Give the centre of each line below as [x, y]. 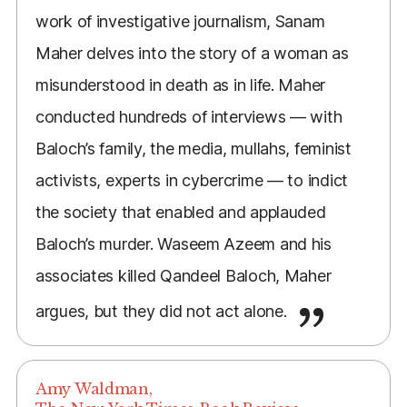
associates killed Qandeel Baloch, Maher [183, 276]
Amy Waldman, [94, 389]
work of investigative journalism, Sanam [180, 22]
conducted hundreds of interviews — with [189, 117]
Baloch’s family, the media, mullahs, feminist [193, 149]
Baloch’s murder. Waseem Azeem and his [183, 244]
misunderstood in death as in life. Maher [180, 85]
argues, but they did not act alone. [163, 312]
